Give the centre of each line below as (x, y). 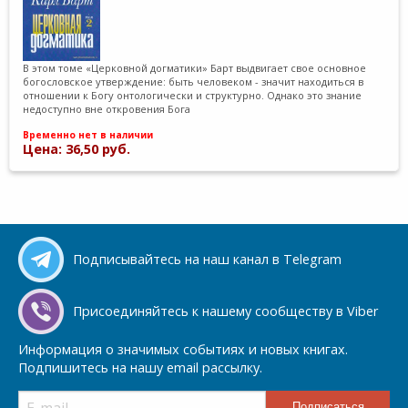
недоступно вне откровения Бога (107, 108)
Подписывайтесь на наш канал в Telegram (207, 260)
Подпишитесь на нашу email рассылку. (140, 368)
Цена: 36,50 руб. (77, 149)
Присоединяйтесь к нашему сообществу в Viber (225, 311)
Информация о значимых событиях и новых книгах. (183, 350)
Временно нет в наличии (88, 135)
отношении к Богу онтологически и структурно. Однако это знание (193, 95)
